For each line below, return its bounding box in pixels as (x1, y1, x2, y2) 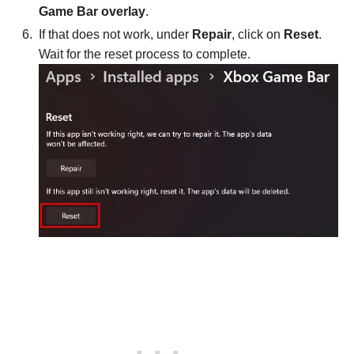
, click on (232, 27, 284, 41)
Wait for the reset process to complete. (39, 47, 250, 61)
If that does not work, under (39, 27, 192, 41)
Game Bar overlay (39, 4, 145, 18)
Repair (192, 27, 232, 41)
